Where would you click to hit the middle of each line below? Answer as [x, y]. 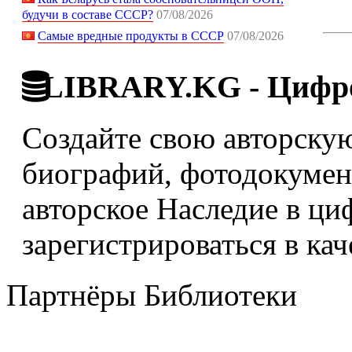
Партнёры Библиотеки [152, 295]
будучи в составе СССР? [88, 15]
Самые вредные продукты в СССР [131, 36]
